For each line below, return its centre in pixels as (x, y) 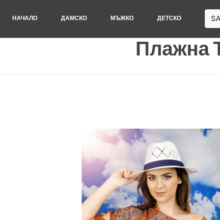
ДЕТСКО (169, 18)
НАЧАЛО (25, 18)
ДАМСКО (74, 18)
